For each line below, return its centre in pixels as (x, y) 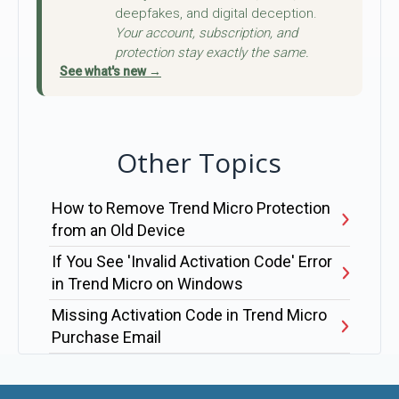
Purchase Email (106, 338)
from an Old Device (118, 231)
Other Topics (199, 162)
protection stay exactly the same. (212, 52)
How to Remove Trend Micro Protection (191, 208)
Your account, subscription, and (206, 33)
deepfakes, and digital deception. (216, 13)
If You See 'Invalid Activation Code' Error (191, 262)
